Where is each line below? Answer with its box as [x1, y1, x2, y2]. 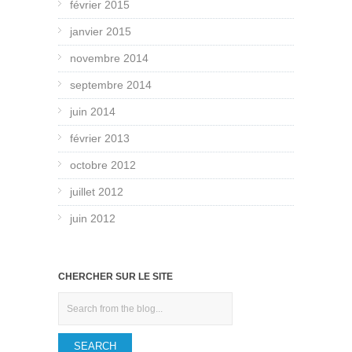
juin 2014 [70, 105, 115, 119]
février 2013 [70, 132, 130, 145]
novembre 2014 [70, 52, 148, 65]
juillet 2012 [70, 185, 123, 199]
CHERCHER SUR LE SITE [58, 271, 173, 283]
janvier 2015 [70, 25, 131, 38]
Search [58, 295, 93, 308]
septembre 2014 [70, 79, 152, 92]
